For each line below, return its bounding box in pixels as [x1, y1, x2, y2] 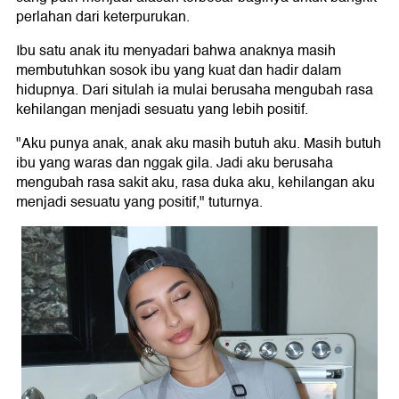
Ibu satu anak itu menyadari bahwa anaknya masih [16, 39, 336, 63]
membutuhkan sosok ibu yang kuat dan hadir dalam [16, 59, 341, 83]
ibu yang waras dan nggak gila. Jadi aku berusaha [16, 151, 333, 175]
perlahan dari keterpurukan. [16, 5, 190, 29]
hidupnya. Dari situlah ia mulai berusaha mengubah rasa [16, 78, 373, 102]
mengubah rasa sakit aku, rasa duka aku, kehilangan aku [16, 171, 375, 195]
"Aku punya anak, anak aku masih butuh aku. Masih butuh [16, 132, 381, 156]
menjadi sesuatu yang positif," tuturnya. [16, 191, 263, 215]
